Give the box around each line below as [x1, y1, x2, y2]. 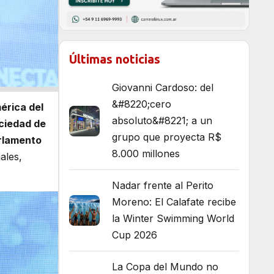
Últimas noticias [69, 52, 160, 67]
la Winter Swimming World [112, 212, 234, 225]
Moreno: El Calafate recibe [112, 196, 236, 209]
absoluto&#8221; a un [112, 114, 212, 127]
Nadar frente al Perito [112, 179, 213, 192]
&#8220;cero [112, 98, 171, 111]
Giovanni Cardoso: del [112, 81, 213, 94]
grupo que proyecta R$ [112, 131, 221, 144]
